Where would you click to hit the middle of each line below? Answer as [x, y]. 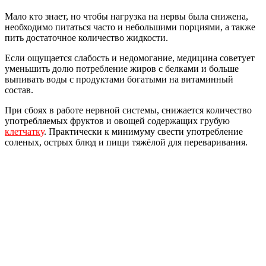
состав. [19, 90]
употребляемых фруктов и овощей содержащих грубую [117, 121]
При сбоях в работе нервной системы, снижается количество [128, 110]
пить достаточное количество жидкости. [86, 37]
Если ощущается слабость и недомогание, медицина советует [130, 58]
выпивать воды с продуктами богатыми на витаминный [119, 79]
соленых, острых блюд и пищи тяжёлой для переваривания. [126, 142]
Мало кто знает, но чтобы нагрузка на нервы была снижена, [126, 16]
